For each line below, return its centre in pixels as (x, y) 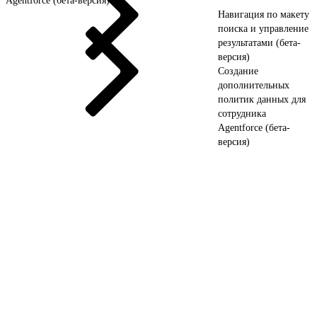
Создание (238, 71)
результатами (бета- (259, 42)
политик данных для (262, 99)
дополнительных (254, 85)
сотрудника (242, 113)
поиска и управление (263, 28)
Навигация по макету (264, 14)
